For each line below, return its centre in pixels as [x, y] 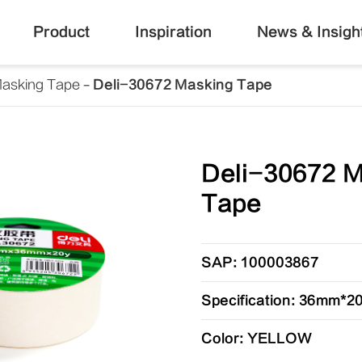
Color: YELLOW [256, 339]
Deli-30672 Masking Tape [183, 85]
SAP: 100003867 [260, 263]
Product [61, 32]
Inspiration [173, 32]
